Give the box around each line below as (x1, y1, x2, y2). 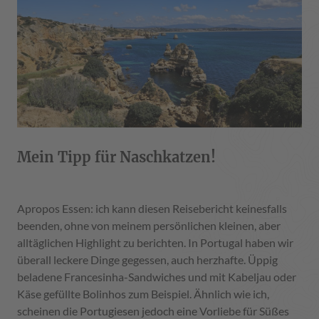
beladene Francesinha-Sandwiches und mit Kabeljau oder (17, 270, 296, 284)
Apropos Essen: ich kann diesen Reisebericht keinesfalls (17, 202, 287, 216)
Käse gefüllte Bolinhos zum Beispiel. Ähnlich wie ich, (17, 287, 269, 301)
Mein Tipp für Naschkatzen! (17, 148, 216, 167)
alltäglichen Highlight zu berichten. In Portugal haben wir (17, 236, 293, 250)
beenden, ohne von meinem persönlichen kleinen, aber (17, 219, 281, 233)
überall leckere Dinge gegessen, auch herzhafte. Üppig (17, 253, 278, 267)
